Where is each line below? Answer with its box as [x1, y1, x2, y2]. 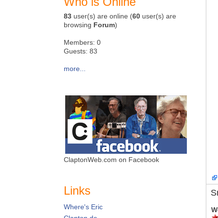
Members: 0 [64, 38, 101, 46]
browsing [64, 21, 93, 29]
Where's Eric [64, 203, 103, 211]
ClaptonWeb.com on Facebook [64, 156, 159, 163]
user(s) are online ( [72, 12, 132, 20]
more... [64, 65, 86, 73]
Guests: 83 [64, 47, 97, 55]
